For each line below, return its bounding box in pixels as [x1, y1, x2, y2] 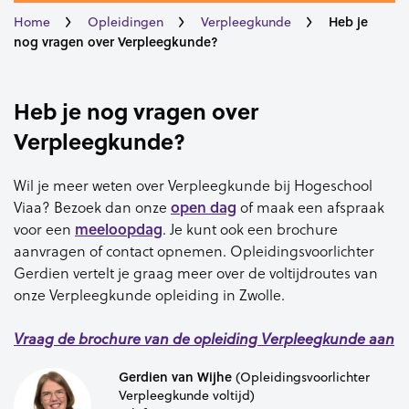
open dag [171, 195, 236, 217]
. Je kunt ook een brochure [163, 217, 338, 239]
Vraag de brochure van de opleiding [14, 328, 261, 349]
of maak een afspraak [236, 195, 384, 217]
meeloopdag [75, 217, 163, 239]
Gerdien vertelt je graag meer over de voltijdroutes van [14, 261, 378, 283]
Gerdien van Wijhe [118, 367, 236, 387]
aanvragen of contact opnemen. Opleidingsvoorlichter [14, 239, 374, 261]
